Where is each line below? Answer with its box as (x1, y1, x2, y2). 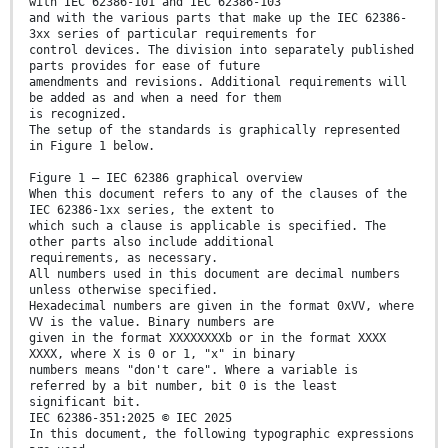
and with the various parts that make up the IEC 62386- (29, 11, 407, 26)
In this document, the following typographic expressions (29, 427, 414, 442)
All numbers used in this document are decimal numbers (29, 267, 400, 282)
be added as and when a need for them (29, 91, 281, 106)
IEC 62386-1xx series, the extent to (29, 203, 274, 218)
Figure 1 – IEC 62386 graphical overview (29, 171, 302, 186)
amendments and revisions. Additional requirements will (29, 75, 407, 90)
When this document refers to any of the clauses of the (29, 187, 407, 202)
